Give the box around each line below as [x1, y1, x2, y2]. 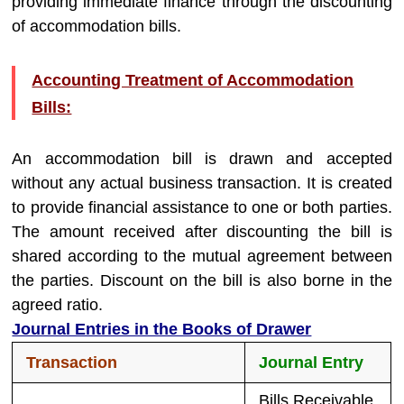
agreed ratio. [12, 296, 104, 314]
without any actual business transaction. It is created [12, 174, 392, 192]
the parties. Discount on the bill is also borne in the [12, 271, 392, 289]
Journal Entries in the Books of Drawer [12, 320, 312, 338]
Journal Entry [259, 353, 364, 372]
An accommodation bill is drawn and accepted [12, 150, 392, 168]
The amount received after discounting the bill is [12, 223, 392, 241]
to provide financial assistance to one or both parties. [12, 198, 392, 216]
